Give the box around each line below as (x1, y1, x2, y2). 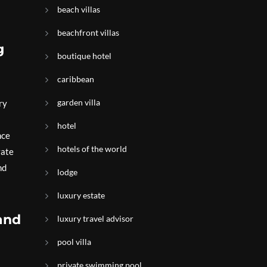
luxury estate (57, 190, 105, 200)
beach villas (57, 4, 100, 14)
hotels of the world (57, 144, 127, 154)
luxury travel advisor (57, 213, 133, 223)
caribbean (57, 74, 94, 84)
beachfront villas (57, 27, 119, 38)
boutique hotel (57, 51, 111, 61)
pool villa (57, 237, 91, 247)
